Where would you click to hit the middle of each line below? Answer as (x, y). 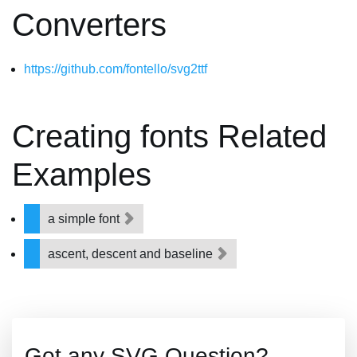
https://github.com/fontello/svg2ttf (116, 69)
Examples (82, 175)
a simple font (85, 219)
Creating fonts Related (169, 136)
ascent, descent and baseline (132, 254)
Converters (89, 25)
